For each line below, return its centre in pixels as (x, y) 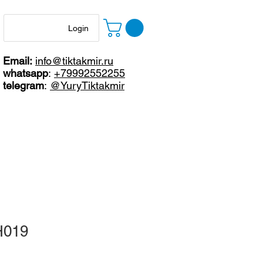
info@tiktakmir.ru (74, 61)
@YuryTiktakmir (87, 85)
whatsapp (26, 73)
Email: (19, 61)
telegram (23, 85)
